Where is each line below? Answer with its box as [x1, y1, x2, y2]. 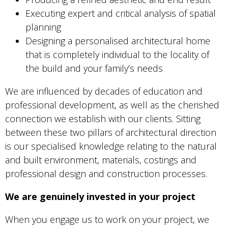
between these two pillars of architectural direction [5, 126, 216, 139]
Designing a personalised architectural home [25, 35, 210, 47]
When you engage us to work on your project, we [5, 213, 209, 226]
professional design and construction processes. [5, 167, 207, 180]
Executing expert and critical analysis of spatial [25, 7, 216, 20]
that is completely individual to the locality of [25, 48, 209, 61]
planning [25, 21, 61, 34]
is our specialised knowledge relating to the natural [5, 140, 217, 153]
